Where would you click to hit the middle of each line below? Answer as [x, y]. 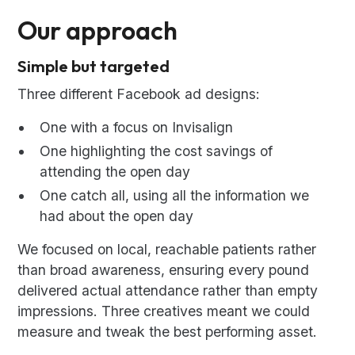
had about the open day [117, 216]
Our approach [98, 31]
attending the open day [115, 172]
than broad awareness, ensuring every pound [164, 270]
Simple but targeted [94, 66]
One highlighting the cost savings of [157, 151]
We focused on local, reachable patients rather [167, 250]
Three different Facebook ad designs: [139, 94]
